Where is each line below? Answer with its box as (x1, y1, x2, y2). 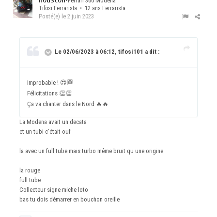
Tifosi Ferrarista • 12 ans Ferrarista (39, 5, 125, 12)
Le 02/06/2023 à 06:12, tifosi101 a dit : (55, 48, 159, 56)
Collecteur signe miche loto (19, 186, 90, 194)
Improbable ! (27, 79, 60, 87)
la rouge (19, 167, 42, 174)
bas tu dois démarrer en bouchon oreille (19, 196, 121, 203)
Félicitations (27, 90, 59, 97)
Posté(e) (39, 13, 62, 20)
